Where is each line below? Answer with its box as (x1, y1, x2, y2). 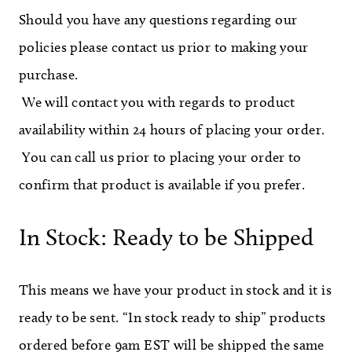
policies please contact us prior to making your (18, 38, 309, 57)
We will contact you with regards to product (18, 93, 295, 112)
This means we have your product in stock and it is (18, 281, 332, 299)
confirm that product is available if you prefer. (18, 176, 313, 194)
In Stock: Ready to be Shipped (18, 223, 313, 252)
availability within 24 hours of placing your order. (18, 121, 325, 139)
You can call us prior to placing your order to (18, 148, 302, 167)
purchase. (18, 66, 79, 84)
